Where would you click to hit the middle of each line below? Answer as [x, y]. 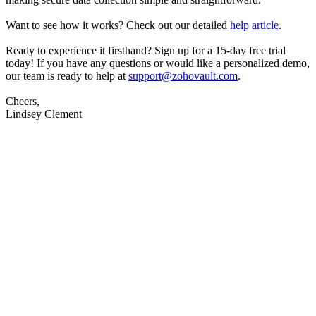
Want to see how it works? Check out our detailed [118, 25]
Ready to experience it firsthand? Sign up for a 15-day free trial [146, 50]
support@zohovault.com [183, 75]
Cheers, [23, 101]
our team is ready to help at [67, 75]
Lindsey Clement [44, 114]
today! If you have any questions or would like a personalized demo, [158, 63]
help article [254, 25]
